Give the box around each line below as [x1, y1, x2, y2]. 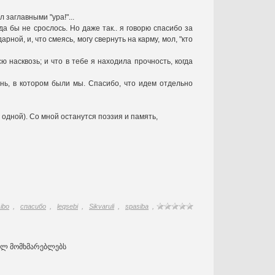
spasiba [125, 203, 149, 210]
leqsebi [57, 203, 78, 210]
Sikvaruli [89, 203, 114, 210]
